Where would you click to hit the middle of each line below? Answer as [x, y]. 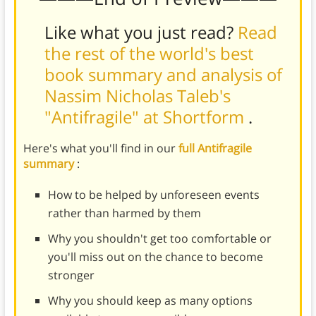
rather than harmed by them [124, 213]
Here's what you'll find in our [101, 148]
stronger [71, 275]
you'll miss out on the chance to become [155, 256]
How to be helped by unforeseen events [153, 194]
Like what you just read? [141, 32]
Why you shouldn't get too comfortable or [159, 238]
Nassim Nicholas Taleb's [137, 95]
